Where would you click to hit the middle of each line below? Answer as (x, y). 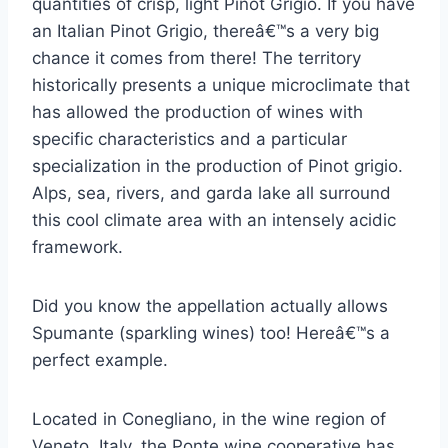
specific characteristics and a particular (189, 139)
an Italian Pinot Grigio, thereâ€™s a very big (205, 31)
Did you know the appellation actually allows (210, 306)
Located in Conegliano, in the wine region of (209, 419)
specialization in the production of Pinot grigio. (217, 166)
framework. (77, 247)
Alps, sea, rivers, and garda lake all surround (211, 193)
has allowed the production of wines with (197, 112)
